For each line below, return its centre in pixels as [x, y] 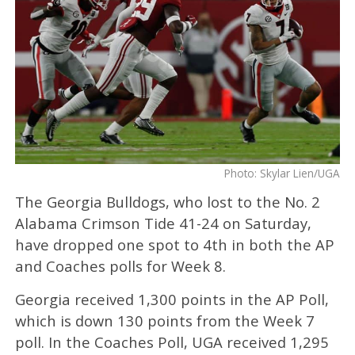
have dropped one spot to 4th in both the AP [174, 244]
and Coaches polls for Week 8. [120, 265]
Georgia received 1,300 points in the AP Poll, [172, 299]
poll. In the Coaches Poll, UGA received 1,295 [172, 342]
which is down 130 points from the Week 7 [164, 320]
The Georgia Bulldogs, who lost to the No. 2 [167, 201]
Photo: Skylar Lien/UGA [282, 173]
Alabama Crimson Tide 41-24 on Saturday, [163, 223]
